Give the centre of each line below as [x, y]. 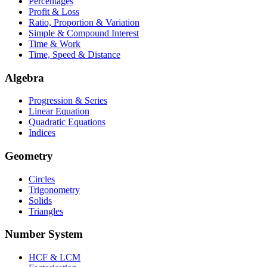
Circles [42, 179]
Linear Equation [59, 111]
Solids [40, 200]
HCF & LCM [55, 257]
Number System [44, 234]
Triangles [46, 211]
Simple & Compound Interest [84, 33]
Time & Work [55, 44]
